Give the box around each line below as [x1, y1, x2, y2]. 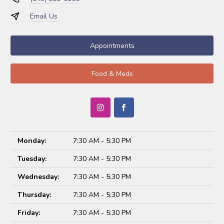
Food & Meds [91, 68, 133, 78]
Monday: [17, 136, 46, 145]
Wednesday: [17, 172, 59, 181]
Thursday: [17, 190, 51, 199]
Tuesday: [17, 154, 46, 163]
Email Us [29, 11, 57, 21]
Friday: [17, 208, 40, 217]
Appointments [89, 40, 134, 50]
